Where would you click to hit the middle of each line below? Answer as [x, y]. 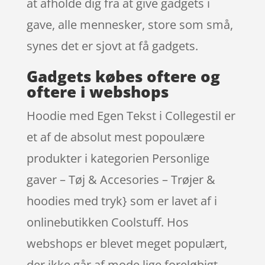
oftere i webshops [97, 91]
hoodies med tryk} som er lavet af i [122, 201]
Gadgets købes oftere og [123, 76]
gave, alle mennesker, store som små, [130, 24]
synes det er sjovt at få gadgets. [112, 46]
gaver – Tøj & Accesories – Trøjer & [121, 179]
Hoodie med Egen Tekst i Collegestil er [131, 115]
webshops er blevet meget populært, [127, 243]
